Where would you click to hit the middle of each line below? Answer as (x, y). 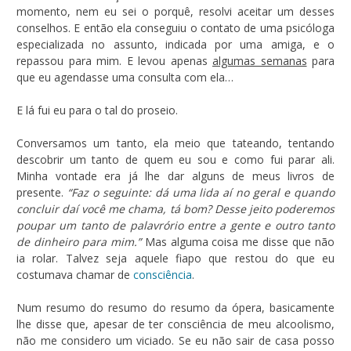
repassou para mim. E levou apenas (114, 60)
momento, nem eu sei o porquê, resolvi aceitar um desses (175, 11)
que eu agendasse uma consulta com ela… (125, 77)
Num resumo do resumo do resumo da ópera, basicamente (175, 307)
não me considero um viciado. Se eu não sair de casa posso (175, 340)
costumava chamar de (75, 274)
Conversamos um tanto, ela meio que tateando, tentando (175, 143)
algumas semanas (260, 60)
